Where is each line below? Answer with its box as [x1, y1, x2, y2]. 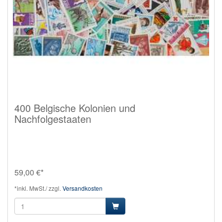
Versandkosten [62, 183, 103, 192]
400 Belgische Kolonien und [14, 100, 135, 115]
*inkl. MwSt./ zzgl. [14, 183, 62, 192]
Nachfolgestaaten [14, 111, 91, 126]
